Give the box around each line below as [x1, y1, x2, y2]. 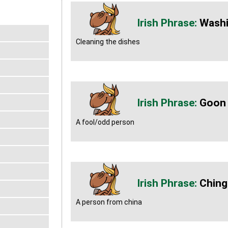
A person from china [75, 198, 142, 207]
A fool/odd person [75, 118, 134, 126]
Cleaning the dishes [75, 38, 140, 46]
